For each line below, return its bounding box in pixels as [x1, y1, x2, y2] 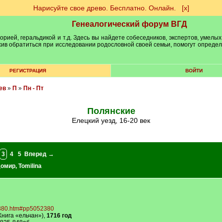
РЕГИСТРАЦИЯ [9, 68, 46, 73]
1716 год [46, 212, 72, 219]
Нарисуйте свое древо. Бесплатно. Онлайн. [33, 4, 176, 12]
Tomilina [18, 163, 42, 169]
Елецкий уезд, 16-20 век [76, 116, 150, 124]
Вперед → [24, 151, 54, 158]
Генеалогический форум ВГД [72, 20, 187, 28]
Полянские [87, 106, 135, 116]
